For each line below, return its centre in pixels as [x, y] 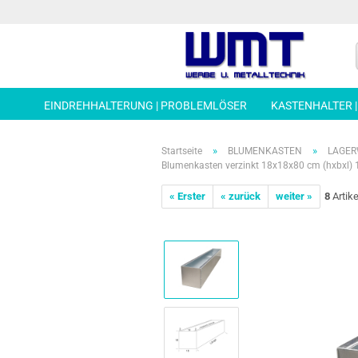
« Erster [187, 196]
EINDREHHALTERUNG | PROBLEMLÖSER [145, 105]
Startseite [182, 151]
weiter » [294, 196]
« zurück [241, 196]
